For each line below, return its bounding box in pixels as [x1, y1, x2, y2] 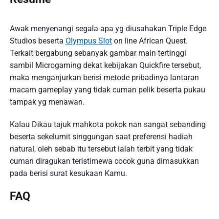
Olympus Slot [66, 36, 112, 46]
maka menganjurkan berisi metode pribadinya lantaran [10, 73, 199, 83]
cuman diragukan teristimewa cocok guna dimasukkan [10, 156, 199, 166]
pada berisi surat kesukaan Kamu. [10, 168, 127, 178]
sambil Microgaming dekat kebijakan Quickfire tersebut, [10, 61, 201, 70]
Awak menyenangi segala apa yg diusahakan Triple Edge [10, 24, 206, 34]
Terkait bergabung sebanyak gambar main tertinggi [10, 48, 186, 58]
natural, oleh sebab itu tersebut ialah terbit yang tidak [10, 144, 193, 153]
